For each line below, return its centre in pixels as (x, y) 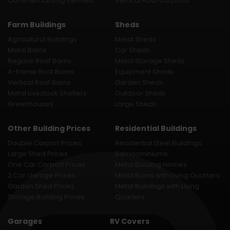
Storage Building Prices (46, 197)
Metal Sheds (136, 40)
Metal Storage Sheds (150, 61)
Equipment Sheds (144, 72)
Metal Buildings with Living (157, 186)
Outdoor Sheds (140, 93)
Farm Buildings (37, 25)
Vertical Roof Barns (39, 83)
